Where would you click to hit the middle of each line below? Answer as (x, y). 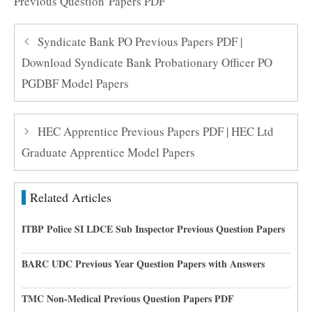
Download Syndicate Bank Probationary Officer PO (147, 62)
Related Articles (71, 197)
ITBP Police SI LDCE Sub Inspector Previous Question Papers (153, 229)
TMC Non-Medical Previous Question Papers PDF (128, 298)
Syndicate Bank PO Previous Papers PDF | (140, 41)
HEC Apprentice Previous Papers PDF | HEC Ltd (156, 131)
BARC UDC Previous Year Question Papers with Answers (143, 264)
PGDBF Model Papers (75, 83)
